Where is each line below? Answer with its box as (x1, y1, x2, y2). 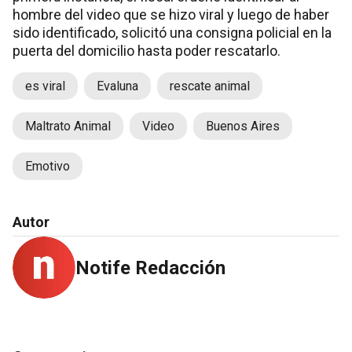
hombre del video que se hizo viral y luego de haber (13, 5, 329, 23)
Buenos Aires (206, 118, 280, 134)
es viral (25, 78, 65, 93)
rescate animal (170, 78, 250, 93)
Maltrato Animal (25, 118, 111, 134)
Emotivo (25, 158, 70, 174)
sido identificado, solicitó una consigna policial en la (13, 24, 332, 41)
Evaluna (97, 78, 138, 93)
